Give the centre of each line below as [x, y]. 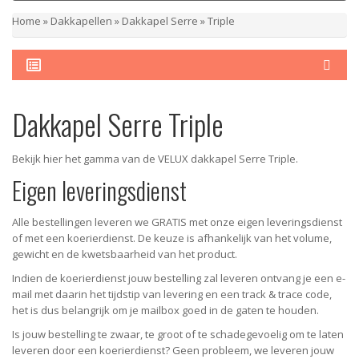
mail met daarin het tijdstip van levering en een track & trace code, [172, 294]
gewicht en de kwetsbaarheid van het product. [125, 254]
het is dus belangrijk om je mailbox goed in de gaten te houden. [165, 310]
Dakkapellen [81, 21]
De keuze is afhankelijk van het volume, [235, 238]
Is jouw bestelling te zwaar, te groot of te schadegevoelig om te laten [178, 334]
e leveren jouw [298, 350]
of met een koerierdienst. [75, 238]
